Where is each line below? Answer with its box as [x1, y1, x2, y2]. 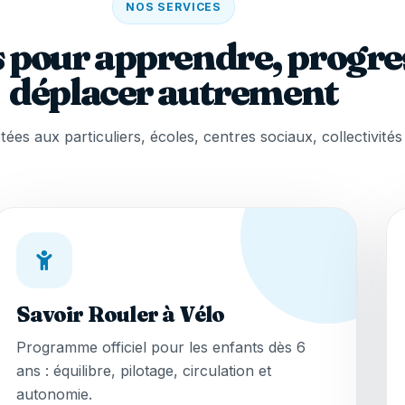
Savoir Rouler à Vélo [15, 301, 225, 328]
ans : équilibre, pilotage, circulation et [15, 362, 271, 381]
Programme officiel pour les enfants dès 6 [15, 338, 306, 357]
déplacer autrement [9, 70, 338, 115]
